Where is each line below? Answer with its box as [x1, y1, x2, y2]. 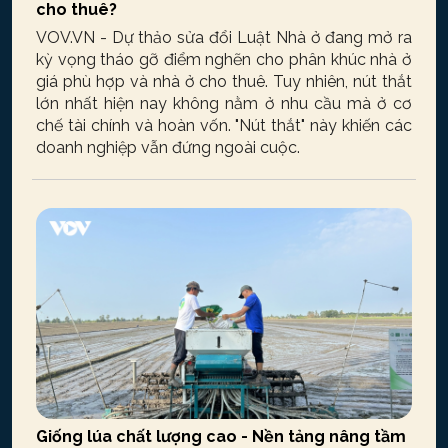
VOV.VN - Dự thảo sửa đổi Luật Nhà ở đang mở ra [36, 27, 412, 47]
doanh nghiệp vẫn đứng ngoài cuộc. [36, 137, 300, 157]
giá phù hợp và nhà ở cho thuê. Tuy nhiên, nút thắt [36, 71, 412, 91]
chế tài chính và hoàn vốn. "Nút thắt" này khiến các [36, 115, 412, 135]
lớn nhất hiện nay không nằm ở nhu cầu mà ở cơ [36, 93, 412, 113]
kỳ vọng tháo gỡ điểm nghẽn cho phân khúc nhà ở [36, 49, 412, 69]
